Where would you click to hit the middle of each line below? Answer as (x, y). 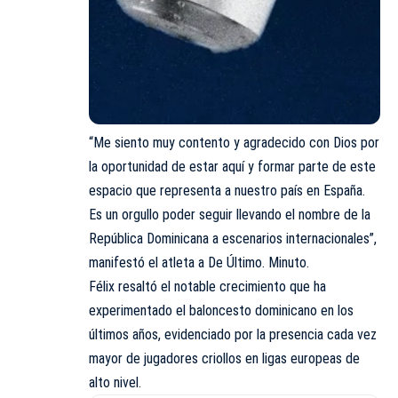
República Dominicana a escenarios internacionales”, (233, 239)
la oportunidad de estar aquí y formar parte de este (232, 167)
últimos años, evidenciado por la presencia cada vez (233, 335)
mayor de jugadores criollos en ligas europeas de (224, 359)
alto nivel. (115, 383)
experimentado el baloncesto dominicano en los (221, 311)
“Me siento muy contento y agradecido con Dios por (234, 143)
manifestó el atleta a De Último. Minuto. (199, 263)
